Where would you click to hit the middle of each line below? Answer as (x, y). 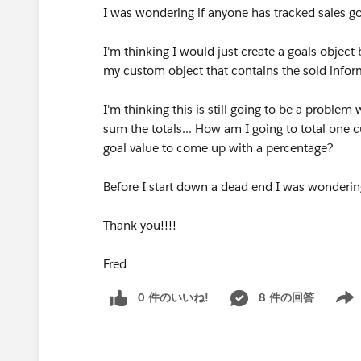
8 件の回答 (286, 297)
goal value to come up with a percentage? (220, 148)
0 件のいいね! (173, 297)
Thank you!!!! (140, 225)
